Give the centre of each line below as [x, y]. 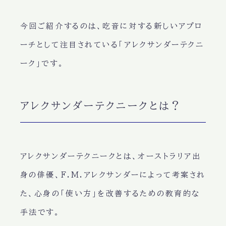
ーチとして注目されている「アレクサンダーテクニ [112, 45]
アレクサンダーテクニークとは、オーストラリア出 [110, 156]
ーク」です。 [42, 64]
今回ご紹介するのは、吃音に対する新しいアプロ [111, 26]
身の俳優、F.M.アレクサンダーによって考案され [113, 175]
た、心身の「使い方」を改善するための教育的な [110, 194]
